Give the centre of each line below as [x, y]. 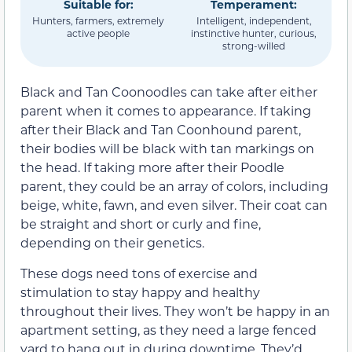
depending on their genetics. [112, 243]
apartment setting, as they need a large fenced [169, 329]
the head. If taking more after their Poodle [152, 167]
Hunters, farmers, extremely [98, 21]
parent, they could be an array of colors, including [174, 186]
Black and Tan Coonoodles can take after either [169, 92]
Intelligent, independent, [254, 21]
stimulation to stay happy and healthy [140, 291]
